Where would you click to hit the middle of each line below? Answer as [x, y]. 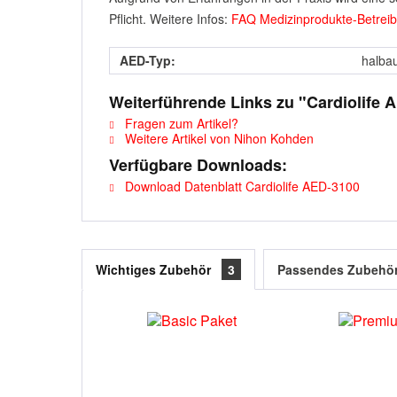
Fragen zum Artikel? [180, 123]
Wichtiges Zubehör [155, 269]
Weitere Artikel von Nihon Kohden [218, 138]
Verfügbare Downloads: [198, 165]
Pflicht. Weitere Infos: [170, 19]
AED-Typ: [148, 60]
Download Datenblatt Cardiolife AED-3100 [241, 186]
